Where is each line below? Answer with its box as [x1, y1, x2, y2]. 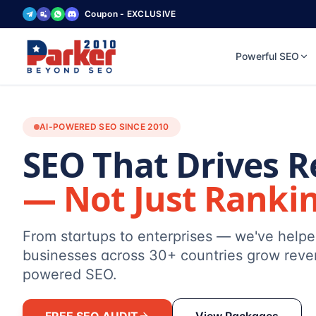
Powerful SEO [235, 50, 299, 62]
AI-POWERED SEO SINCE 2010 [39, 121, 169, 132]
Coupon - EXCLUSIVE [85, 8, 176, 19]
